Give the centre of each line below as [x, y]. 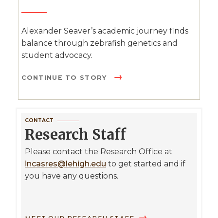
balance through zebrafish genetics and [99, 43]
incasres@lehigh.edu [65, 164]
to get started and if [146, 164]
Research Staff [81, 135]
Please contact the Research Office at [99, 152]
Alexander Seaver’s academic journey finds [105, 31]
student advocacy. [57, 55]
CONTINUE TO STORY [65, 78]
